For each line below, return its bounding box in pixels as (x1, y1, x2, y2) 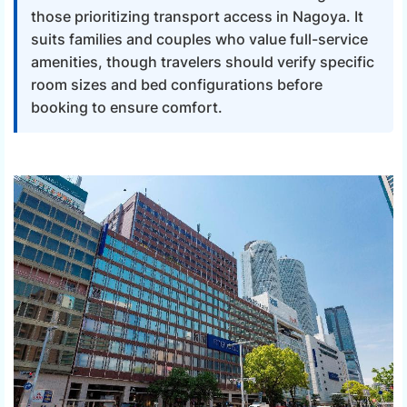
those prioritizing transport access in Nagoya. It (31, 7, 363, 26)
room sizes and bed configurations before (31, 75, 323, 94)
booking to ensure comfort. (31, 98, 223, 117)
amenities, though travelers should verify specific (31, 53, 374, 72)
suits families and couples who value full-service (31, 30, 368, 49)
